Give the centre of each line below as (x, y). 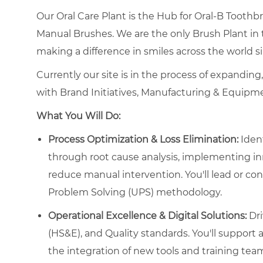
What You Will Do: (78, 116)
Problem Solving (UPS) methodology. (135, 192)
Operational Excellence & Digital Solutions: (147, 215)
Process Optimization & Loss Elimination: (143, 139)
